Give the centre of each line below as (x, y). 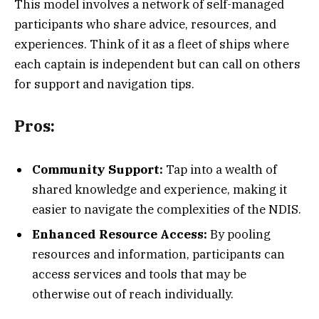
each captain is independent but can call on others (157, 64)
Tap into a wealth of (221, 169)
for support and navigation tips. (104, 84)
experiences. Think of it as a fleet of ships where (152, 44)
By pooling (240, 235)
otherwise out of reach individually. (133, 294)
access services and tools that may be (139, 274)
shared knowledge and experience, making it (159, 189)
